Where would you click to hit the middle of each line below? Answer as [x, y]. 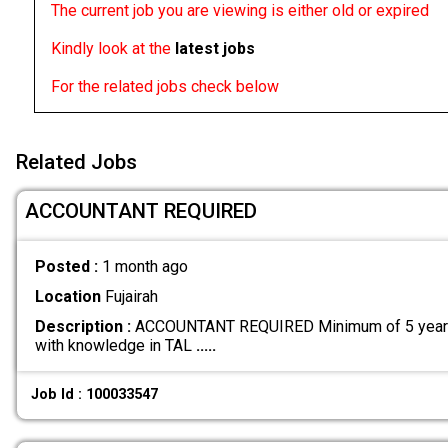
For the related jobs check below [164, 87]
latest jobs [214, 49]
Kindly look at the [112, 49]
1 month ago [144, 266]
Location [67, 296]
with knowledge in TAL [115, 346]
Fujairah [129, 296]
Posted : [68, 266]
